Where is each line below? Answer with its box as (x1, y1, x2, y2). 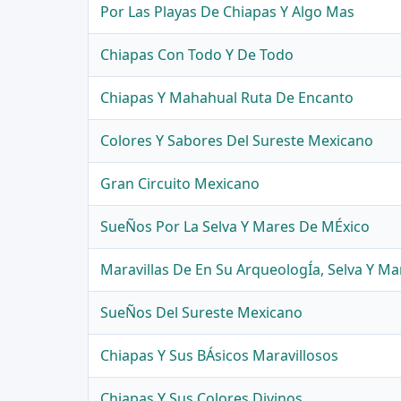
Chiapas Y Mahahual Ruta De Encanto (100, 88, 354, 108)
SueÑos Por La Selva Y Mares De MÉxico (100, 217, 371, 237)
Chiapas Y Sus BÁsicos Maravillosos (100, 346, 339, 366)
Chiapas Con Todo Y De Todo (100, 45, 294, 65)
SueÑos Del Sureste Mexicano (100, 303, 303, 323)
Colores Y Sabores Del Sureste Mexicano (100, 131, 374, 151)
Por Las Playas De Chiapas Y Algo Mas (100, 2, 355, 22)
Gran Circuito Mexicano (100, 174, 260, 194)
